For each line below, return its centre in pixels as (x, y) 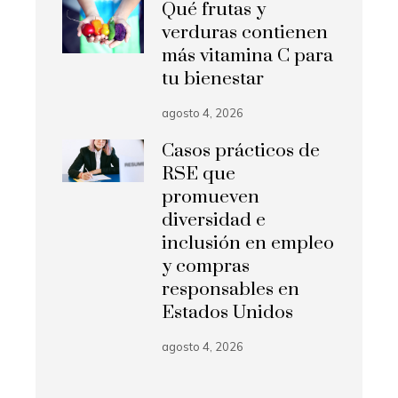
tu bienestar (213, 80)
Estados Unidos (228, 313)
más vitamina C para (248, 56)
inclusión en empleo (248, 244)
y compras (206, 267)
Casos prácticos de (241, 151)
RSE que (199, 175)
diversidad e (214, 221)
